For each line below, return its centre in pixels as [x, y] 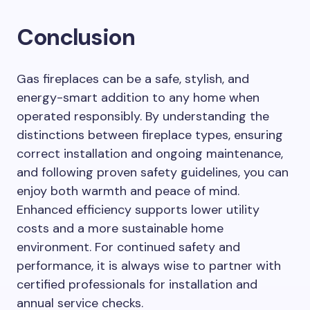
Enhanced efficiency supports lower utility [138, 210]
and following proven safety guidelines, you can [153, 172]
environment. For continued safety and [128, 247]
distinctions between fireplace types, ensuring [150, 135]
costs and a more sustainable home [120, 228]
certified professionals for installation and [137, 284]
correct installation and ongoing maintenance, [150, 154]
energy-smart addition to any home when [138, 98]
